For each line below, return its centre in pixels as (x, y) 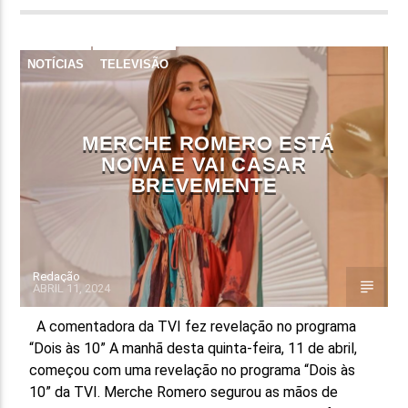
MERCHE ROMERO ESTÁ (209, 143)
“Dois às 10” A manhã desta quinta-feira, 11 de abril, (194, 348)
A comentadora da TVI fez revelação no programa (193, 326)
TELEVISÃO (135, 64)
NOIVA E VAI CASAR (204, 164)
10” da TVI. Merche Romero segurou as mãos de (184, 392)
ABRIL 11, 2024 (72, 288)
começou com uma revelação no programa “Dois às (193, 370)
